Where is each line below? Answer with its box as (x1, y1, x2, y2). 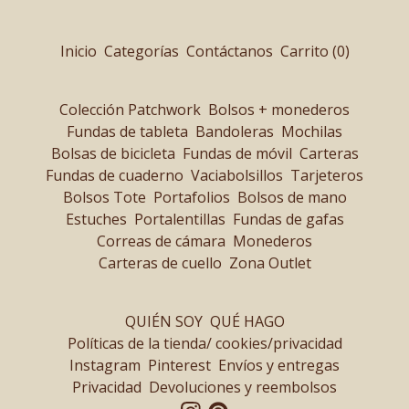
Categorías (103, 41, 179, 61)
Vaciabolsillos (191, 165, 283, 185)
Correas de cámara (97, 231, 225, 251)
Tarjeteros (290, 165, 363, 185)
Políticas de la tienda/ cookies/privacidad (67, 333, 342, 353)
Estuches (65, 209, 127, 229)
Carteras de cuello (98, 253, 222, 273)
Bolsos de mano (236, 187, 347, 207)
